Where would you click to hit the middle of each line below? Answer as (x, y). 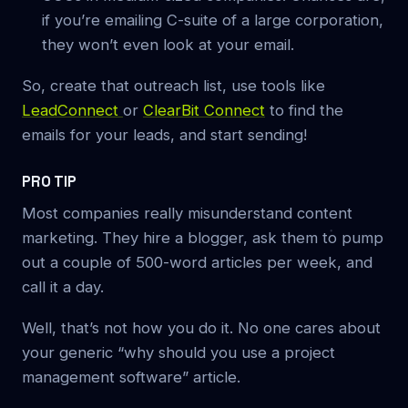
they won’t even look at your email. (168, 44)
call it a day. (63, 286)
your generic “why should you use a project (178, 352)
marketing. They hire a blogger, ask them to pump (203, 237)
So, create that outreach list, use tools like (173, 85)
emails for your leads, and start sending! (164, 134)
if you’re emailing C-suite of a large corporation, (213, 20)
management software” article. (131, 377)
